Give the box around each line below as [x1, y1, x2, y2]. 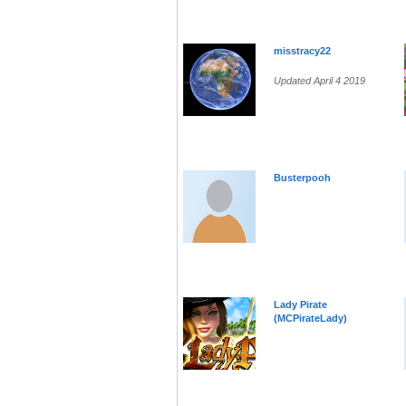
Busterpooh [274, 172, 331, 184]
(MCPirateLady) [274, 313, 347, 324]
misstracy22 [274, 45, 331, 57]
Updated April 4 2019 [274, 75, 365, 87]
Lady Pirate [274, 299, 327, 311]
